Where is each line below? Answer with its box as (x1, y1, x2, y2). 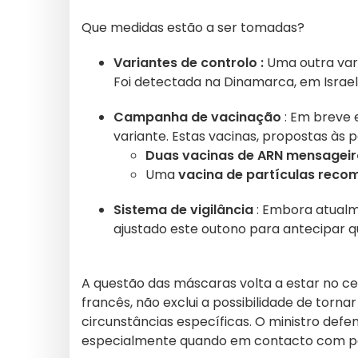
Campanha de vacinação (113, 108, 284, 126)
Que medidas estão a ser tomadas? (82, 18, 304, 37)
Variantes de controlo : (113, 54, 267, 72)
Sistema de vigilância (113, 201, 257, 219)
